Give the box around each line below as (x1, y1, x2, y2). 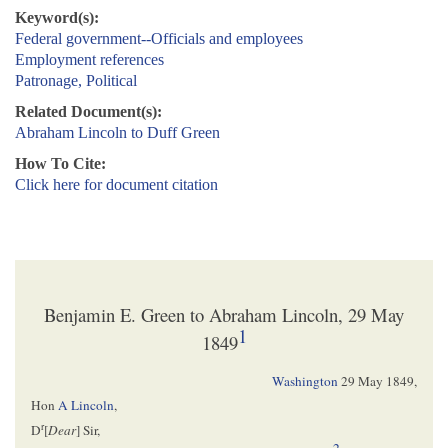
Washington (272, 371, 338, 390)
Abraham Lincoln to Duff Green (15, 124, 220, 142)
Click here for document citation (15, 176, 218, 194)
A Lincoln (58, 396, 114, 415)
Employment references (15, 51, 164, 69)
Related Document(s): (15, 103, 162, 121)
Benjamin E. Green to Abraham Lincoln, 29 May (44, 301, 404, 327)
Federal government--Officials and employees (15, 30, 303, 48)
